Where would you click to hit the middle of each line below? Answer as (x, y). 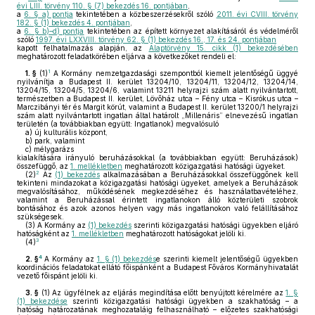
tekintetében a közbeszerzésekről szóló (144, 14)
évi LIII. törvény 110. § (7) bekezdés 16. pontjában (102, 6)
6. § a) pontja (49, 14)
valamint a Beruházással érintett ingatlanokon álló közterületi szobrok (157, 200)
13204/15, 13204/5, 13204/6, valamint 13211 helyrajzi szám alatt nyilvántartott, (157, 90)
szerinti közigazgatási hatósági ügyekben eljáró (215, 225)
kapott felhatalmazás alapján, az (83, 48)
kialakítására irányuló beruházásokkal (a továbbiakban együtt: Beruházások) (157, 157)
